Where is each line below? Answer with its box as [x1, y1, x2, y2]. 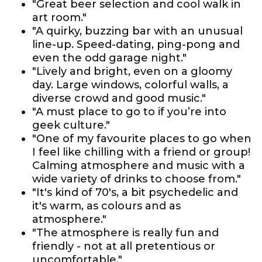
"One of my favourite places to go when [32, 132, 251, 145]
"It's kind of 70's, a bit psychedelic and [32, 186, 238, 199]
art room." [32, 11, 87, 24]
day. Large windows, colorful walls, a [32, 78, 229, 91]
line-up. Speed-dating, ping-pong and [32, 38, 240, 51]
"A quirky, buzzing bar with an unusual [32, 25, 243, 37]
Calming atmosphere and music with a [32, 159, 245, 172]
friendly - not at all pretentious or [32, 240, 215, 253]
